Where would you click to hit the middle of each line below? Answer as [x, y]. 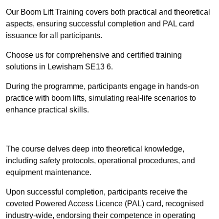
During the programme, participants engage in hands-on [102, 87]
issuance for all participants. [54, 36]
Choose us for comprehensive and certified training [94, 55]
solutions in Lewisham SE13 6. [59, 67]
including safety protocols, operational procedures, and [100, 161]
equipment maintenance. [49, 173]
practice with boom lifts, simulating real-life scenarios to [101, 98]
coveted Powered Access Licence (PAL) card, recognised [105, 204]
